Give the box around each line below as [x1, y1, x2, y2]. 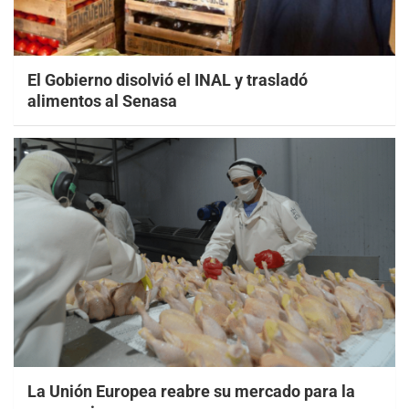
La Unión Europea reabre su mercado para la [27, 381, 355, 401]
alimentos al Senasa [27, 91, 177, 111]
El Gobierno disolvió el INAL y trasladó [27, 70, 308, 90]
